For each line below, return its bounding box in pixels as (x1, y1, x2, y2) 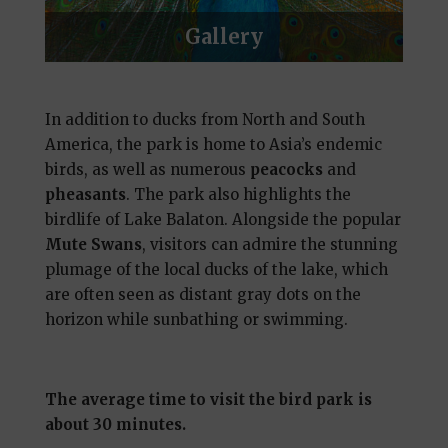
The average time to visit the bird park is (44, 390, 372, 409)
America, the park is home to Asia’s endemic (44, 135, 382, 154)
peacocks (249, 160, 323, 179)
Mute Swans (44, 235, 142, 254)
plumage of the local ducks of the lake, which (44, 260, 388, 279)
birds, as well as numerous (44, 160, 250, 179)
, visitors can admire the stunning (141, 235, 398, 254)
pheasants (44, 185, 126, 204)
